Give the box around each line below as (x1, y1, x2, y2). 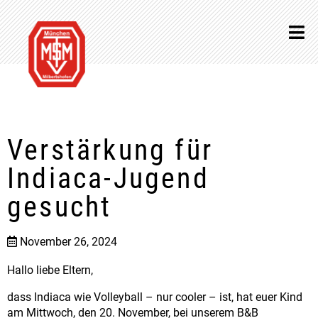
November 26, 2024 (20, 235, 117, 248)
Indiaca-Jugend (7, 162, 209, 195)
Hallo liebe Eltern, (7, 263, 93, 277)
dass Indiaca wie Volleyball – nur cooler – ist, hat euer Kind (7, 290, 302, 304)
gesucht (7, 190, 112, 224)
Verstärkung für (7, 133, 213, 167)
